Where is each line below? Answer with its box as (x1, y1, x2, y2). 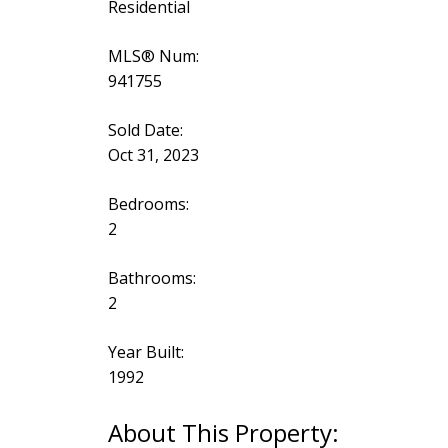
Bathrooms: (107, 267, 196, 290)
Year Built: (107, 341, 184, 364)
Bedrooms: (107, 193, 189, 216)
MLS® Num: (107, 45, 199, 68)
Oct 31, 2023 (107, 144, 199, 167)
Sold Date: (107, 119, 183, 142)
